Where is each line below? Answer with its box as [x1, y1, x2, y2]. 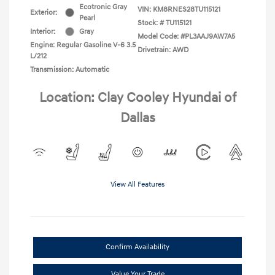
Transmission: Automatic [30, 64, 109, 74]
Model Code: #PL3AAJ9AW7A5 [137, 31, 235, 41]
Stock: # [137, 18, 164, 28]
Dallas [120, 109, 155, 126]
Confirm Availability [106, 242, 169, 252]
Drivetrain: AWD [137, 45, 188, 55]
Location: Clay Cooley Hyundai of [39, 89, 236, 106]
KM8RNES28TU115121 [153, 4, 220, 14]
